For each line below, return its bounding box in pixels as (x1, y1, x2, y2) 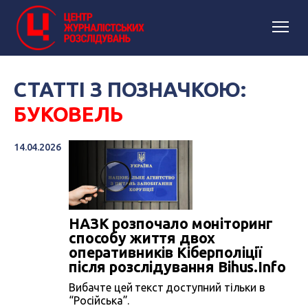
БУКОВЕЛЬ (14, 102, 123, 126)
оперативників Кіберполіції (69, 244, 263, 261)
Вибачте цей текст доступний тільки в (69, 281, 265, 294)
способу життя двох (69, 230, 216, 247)
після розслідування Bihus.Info (69, 258, 286, 276)
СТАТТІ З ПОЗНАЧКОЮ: (14, 78, 247, 101)
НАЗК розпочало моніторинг (69, 215, 274, 232)
